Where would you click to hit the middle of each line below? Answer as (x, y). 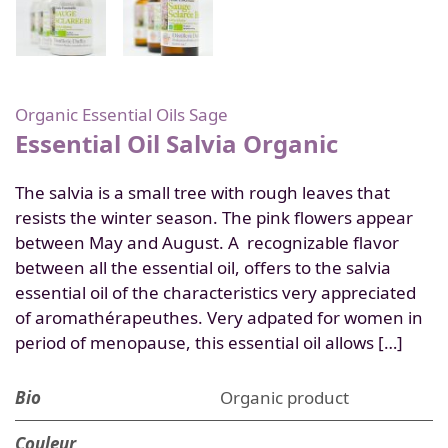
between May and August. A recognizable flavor (207, 242)
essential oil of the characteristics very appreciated (215, 292)
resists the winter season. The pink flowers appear (214, 217)
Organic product (284, 397)
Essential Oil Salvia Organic (176, 143)
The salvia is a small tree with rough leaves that (202, 192)
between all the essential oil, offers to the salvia (203, 267)
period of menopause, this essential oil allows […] (209, 342)
